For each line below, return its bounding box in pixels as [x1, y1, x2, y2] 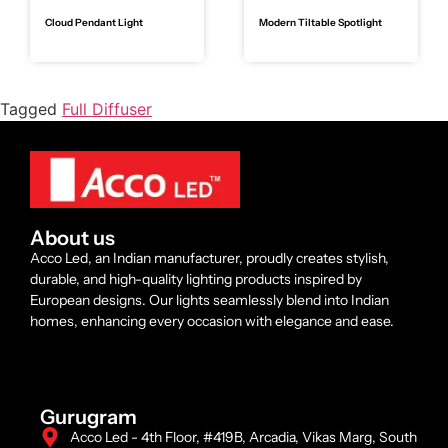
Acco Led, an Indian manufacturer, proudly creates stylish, [30, 249, 389, 268]
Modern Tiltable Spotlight [259, 15, 382, 29]
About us [30, 226, 115, 251]
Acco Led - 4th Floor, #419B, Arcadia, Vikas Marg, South [70, 427, 417, 446]
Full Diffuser [62, 98, 152, 119]
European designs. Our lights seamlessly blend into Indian [30, 291, 389, 310]
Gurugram [40, 404, 137, 429]
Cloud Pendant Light [45, 15, 143, 29]
